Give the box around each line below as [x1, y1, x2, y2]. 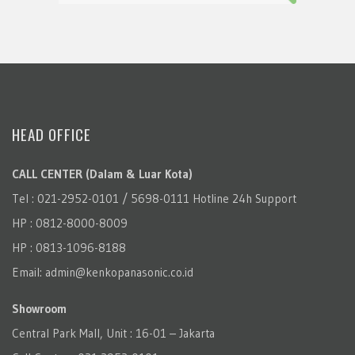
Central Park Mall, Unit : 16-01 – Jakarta [12, 325, 215, 341]
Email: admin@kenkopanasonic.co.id [12, 264, 193, 280]
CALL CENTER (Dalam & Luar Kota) [12, 166, 193, 181]
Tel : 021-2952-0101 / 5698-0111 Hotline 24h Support [12, 190, 296, 206]
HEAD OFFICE [12, 122, 91, 145]
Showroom [12, 300, 67, 316]
